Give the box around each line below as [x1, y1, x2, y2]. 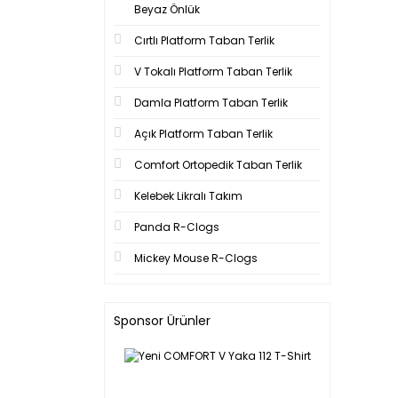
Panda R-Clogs [134, 219, 219, 235]
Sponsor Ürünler [114, 312, 211, 330]
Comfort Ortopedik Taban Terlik [134, 157, 302, 172]
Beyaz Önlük [134, 2, 200, 17]
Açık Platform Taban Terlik [134, 126, 273, 141]
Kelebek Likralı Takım [134, 188, 243, 203]
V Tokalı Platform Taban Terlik [134, 64, 292, 79]
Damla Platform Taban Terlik [134, 95, 288, 110]
